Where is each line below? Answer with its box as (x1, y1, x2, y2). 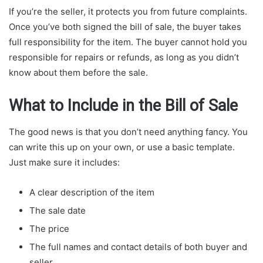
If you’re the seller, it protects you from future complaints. (9, 5, 247, 17)
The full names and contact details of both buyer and (29, 241, 247, 252)
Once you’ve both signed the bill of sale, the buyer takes (9, 21, 241, 32)
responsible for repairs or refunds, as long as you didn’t (9, 51, 239, 63)
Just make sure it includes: (9, 157, 120, 168)
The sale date (29, 205, 86, 216)
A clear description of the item (29, 187, 154, 198)
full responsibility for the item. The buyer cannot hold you (9, 36, 247, 48)
